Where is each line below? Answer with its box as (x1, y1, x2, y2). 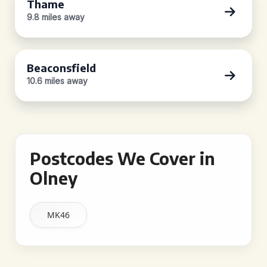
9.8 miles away (27, 12, 85, 22)
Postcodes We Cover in (30, 148, 215, 169)
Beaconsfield (27, 61, 96, 74)
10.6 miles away (27, 76, 88, 86)
